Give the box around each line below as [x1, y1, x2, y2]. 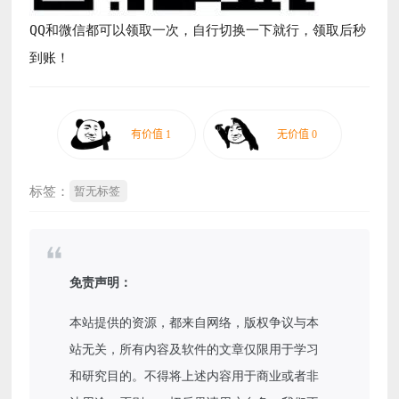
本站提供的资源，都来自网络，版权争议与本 [69, 313, 320, 330]
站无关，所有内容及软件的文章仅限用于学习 [69, 339, 320, 357]
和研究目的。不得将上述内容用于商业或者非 [69, 366, 320, 384]
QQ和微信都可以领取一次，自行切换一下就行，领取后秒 [29, 21, 367, 38]
